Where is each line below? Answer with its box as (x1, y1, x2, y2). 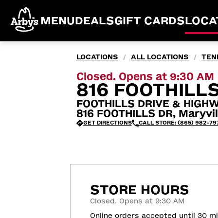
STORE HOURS (90, 182, 189, 198)
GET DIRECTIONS (83, 120, 132, 126)
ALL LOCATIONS (130, 53, 189, 61)
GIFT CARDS (114, 14, 185, 27)
